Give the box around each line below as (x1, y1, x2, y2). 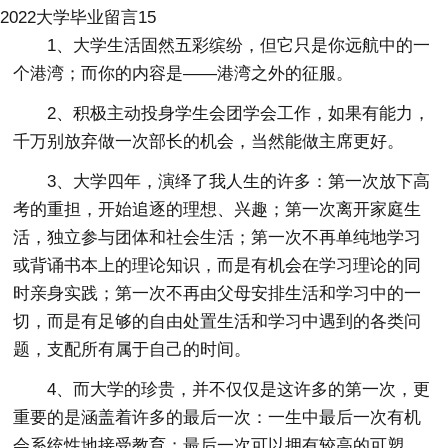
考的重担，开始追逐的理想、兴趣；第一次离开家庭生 (13, 199, 422, 219)
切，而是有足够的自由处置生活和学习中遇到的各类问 (13, 311, 422, 331)
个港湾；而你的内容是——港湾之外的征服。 (13, 63, 354, 83)
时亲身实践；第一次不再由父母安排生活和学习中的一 (13, 283, 422, 303)
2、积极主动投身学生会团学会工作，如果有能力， (47, 103, 431, 123)
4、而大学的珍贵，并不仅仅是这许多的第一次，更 (47, 379, 431, 399)
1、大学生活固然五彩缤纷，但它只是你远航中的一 (47, 35, 431, 55)
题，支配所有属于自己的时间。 (13, 339, 252, 359)
